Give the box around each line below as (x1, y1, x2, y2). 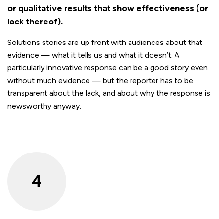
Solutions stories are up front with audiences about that (7, 37, 202, 47)
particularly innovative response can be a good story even (7, 63, 208, 72)
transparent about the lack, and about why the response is (7, 88, 210, 98)
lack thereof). (7, 16, 63, 27)
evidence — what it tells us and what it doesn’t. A (7, 50, 179, 60)
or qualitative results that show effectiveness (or (7, 2, 208, 14)
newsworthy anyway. (7, 101, 81, 110)
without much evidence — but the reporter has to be (7, 75, 193, 85)
